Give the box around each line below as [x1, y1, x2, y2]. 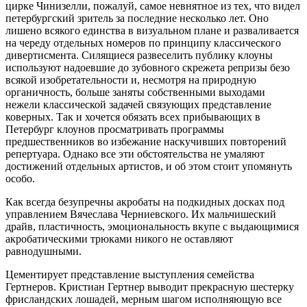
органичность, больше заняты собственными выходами [5, 86, 265, 98]
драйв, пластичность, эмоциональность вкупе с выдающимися [5, 220, 299, 232]
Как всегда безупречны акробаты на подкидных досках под [5, 195, 284, 208]
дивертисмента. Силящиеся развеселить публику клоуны [5, 49, 273, 61]
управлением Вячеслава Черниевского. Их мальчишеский [5, 208, 276, 220]
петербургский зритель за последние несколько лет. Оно [5, 12, 269, 24]
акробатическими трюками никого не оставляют [5, 232, 233, 245]
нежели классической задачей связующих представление [5, 98, 271, 110]
